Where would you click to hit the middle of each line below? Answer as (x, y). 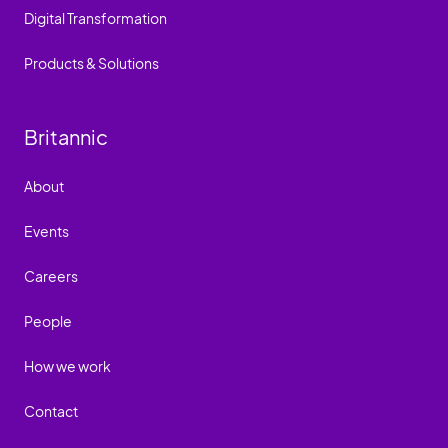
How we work (67, 365)
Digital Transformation (95, 17)
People (48, 320)
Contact (51, 410)
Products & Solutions (91, 62)
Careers (51, 275)
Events (46, 230)
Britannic (66, 136)
